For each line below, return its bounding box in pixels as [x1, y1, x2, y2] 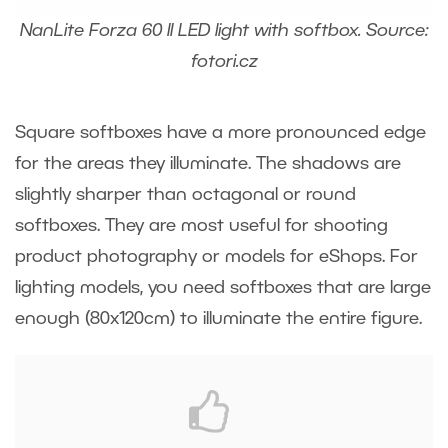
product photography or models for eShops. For [15, 249, 418, 266]
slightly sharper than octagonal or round [15, 187, 356, 204]
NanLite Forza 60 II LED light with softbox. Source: [19, 23, 429, 40]
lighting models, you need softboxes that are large [15, 280, 431, 297]
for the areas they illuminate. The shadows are [15, 156, 401, 173]
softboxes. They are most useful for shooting [15, 218, 388, 235]
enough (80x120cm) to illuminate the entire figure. [15, 311, 432, 328]
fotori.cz [190, 54, 258, 71]
